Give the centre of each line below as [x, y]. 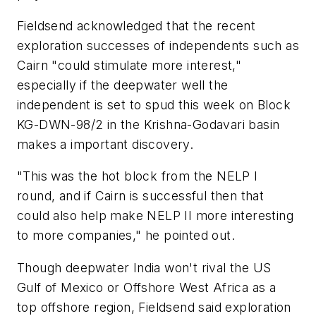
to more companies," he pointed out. [126, 236]
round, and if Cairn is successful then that [141, 196]
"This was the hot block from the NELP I [138, 176]
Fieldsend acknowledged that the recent [136, 25]
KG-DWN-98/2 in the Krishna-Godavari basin [148, 124]
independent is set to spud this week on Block [154, 104]
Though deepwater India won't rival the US [144, 267]
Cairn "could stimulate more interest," [129, 65]
